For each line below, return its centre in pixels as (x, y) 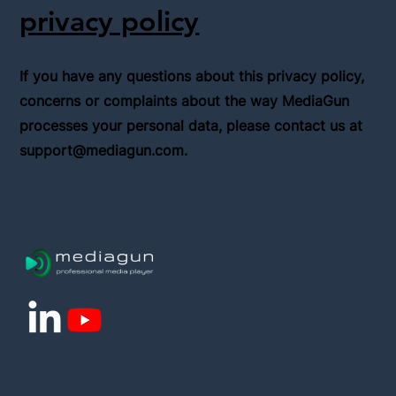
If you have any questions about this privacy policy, (192, 76)
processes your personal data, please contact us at (195, 126)
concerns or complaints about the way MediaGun (185, 101)
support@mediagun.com (102, 151)
